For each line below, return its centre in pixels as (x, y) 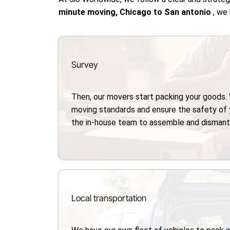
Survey (85, 64)
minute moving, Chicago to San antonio (136, 12)
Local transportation (109, 198)
